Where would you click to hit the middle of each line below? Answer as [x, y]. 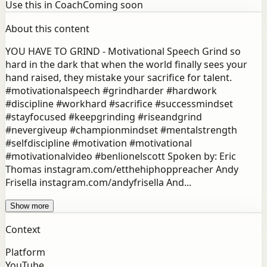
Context [23, 230]
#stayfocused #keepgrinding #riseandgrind [104, 117]
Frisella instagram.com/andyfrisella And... [98, 183]
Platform [25, 252]
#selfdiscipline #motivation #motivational [99, 143]
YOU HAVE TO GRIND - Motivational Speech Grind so [123, 52]
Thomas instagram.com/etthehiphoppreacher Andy [122, 170]
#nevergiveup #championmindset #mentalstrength [121, 130]
